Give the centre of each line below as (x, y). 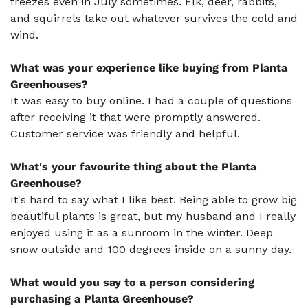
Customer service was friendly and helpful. (125, 134)
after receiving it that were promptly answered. (135, 117)
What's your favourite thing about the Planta (133, 167)
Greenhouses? (49, 84)
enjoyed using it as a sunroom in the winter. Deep (142, 233)
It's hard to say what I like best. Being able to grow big (154, 200)
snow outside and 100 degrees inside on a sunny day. (151, 249)
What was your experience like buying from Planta (149, 68)
